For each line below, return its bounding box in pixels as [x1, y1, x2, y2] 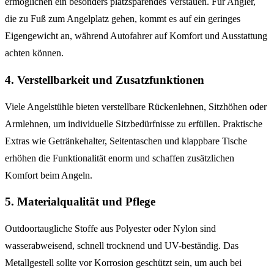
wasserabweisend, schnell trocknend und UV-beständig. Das [5, 240, 239, 251]
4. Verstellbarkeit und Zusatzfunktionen [5, 73, 204, 86]
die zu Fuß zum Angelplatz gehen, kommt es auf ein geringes [5, 13, 240, 24]
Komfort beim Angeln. [5, 169, 92, 180]
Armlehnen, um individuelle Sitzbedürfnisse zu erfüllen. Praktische [5, 118, 262, 129]
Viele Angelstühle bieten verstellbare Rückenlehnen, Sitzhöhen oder [5, 101, 267, 112]
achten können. [5, 48, 64, 59]
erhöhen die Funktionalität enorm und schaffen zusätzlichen [5, 152, 234, 163]
